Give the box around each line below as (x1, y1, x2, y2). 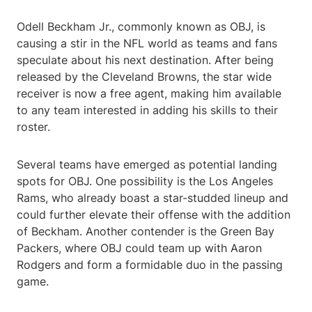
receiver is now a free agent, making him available (17, 86, 281, 101)
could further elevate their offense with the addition (17, 208, 290, 222)
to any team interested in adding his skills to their (17, 103, 278, 118)
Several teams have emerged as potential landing (17, 157, 277, 172)
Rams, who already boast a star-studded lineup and (17, 191, 288, 205)
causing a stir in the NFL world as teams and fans (17, 36, 277, 51)
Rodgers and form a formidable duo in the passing (17, 258, 283, 272)
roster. (17, 120, 50, 134)
